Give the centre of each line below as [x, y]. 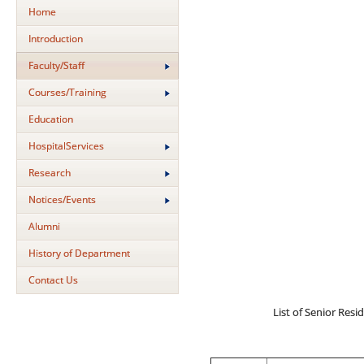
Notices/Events [62, 199]
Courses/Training [67, 92]
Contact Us [53, 280]
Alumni [44, 226]
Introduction [56, 39]
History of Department [79, 253]
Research [50, 173]
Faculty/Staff [56, 65]
